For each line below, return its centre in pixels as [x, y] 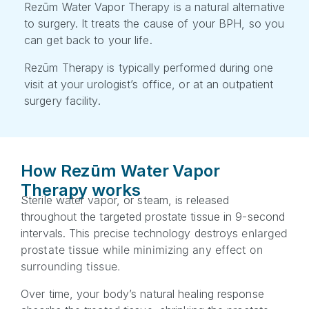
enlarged [265, 233]
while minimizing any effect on [182, 250]
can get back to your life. [88, 40]
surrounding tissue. [70, 266]
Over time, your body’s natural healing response [142, 294]
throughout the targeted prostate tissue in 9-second [153, 217]
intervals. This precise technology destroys [131, 233]
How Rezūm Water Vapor [120, 171]
